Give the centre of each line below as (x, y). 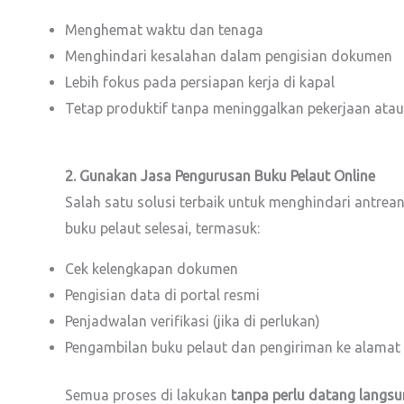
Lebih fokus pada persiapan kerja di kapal (200, 82)
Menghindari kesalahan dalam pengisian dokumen (229, 56)
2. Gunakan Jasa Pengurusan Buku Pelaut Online (220, 176)
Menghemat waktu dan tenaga (164, 30)
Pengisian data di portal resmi (162, 295)
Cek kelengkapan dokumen (151, 269)
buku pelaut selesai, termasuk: (162, 228)
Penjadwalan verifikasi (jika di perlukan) (193, 321)
